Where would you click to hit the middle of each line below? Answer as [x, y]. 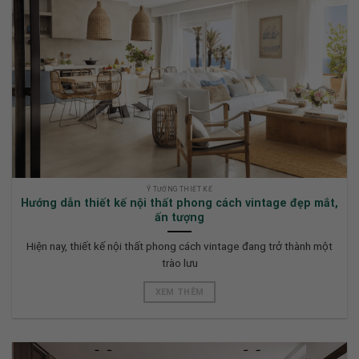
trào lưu [179, 262]
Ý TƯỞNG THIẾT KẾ [179, 190]
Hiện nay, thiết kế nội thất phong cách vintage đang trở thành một [179, 246]
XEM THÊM [179, 292]
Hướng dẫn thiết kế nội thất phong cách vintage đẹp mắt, [179, 202]
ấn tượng [179, 217]
